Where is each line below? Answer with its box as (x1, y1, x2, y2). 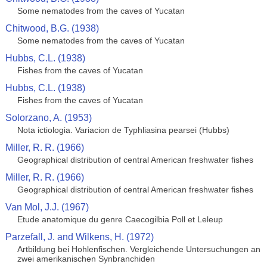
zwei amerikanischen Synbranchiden (17, 254, 155, 263)
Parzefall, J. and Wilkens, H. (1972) (5, 232, 154, 242)
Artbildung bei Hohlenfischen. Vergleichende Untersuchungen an (17, 244, 260, 254)
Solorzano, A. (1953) (5, 113, 92, 123)
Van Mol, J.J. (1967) (5, 202, 89, 212)
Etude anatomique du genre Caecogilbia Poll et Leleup (17, 215, 223, 224)
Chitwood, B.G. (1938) (5, 23, 99, 33)
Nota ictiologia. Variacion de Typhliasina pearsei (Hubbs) (17, 125, 229, 135)
